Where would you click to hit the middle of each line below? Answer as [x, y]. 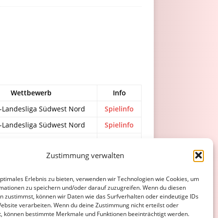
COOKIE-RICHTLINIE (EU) [114, 195]
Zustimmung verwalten [85, 155]
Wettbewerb [31, 93]
